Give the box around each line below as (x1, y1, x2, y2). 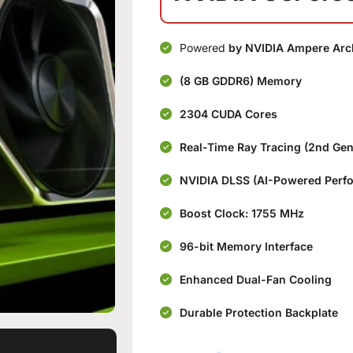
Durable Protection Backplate (180, 306, 339, 319)
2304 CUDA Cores (180, 107, 278, 121)
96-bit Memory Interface (180, 240, 314, 253)
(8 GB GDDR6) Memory (180, 74, 303, 87)
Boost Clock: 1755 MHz (180, 206, 305, 220)
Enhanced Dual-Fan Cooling (180, 273, 333, 286)
